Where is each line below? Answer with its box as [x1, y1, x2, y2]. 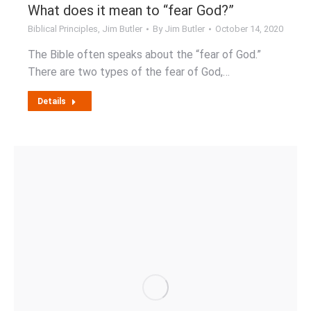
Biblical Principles [28, 24, 98, 34]
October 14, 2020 [215, 24, 283, 34]
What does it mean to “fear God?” [28, 2, 234, 19]
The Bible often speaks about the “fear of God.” [28, 48, 261, 61]
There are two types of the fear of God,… [28, 65, 230, 78]
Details [37, 96, 66, 106]
